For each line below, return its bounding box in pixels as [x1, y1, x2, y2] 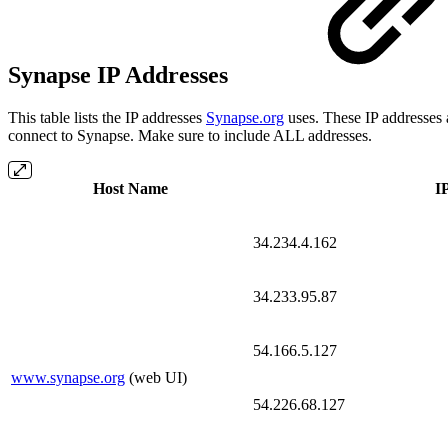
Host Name [92, 180, 168, 198]
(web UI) [125, 369, 187, 387]
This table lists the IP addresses [8, 109, 206, 127]
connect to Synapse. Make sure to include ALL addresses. [8, 127, 372, 145]
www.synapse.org [11, 369, 125, 387]
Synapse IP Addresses [8, 62, 234, 89]
